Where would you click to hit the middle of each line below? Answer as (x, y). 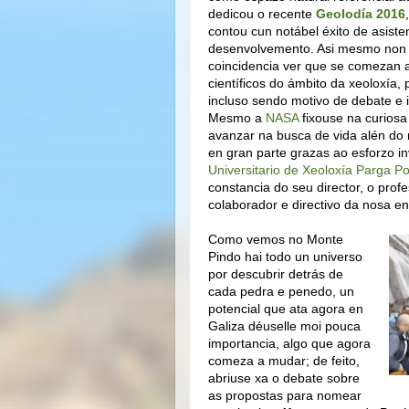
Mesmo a (237, 117)
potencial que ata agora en (286, 308)
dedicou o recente (262, 13)
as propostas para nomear (285, 395)
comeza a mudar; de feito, (284, 360)
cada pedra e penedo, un (281, 291)
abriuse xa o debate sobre (284, 378)
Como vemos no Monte (276, 239)
